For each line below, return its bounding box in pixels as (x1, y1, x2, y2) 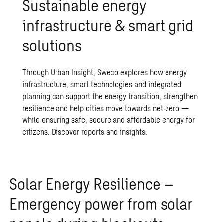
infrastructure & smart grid (22, 15, 194, 34)
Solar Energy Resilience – (9, 173, 174, 193)
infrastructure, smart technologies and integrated (22, 79, 182, 89)
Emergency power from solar (9, 193, 192, 213)
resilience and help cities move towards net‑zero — (22, 103, 189, 112)
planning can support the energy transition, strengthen (22, 91, 198, 101)
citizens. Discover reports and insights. (22, 126, 148, 136)
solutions (22, 35, 82, 54)
